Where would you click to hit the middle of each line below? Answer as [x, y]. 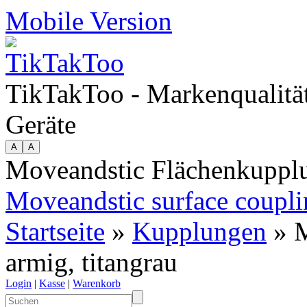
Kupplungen [199, 231]
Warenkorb [97, 283]
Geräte [41, 124]
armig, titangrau [91, 262]
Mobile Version [89, 21]
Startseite [55, 231]
